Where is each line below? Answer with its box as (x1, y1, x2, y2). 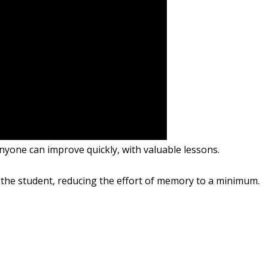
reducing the (57, 174, 114, 187)
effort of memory (117, 174, 194, 187)
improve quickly (47, 143, 117, 156)
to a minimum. (196, 174, 260, 187)
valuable (144, 143, 181, 156)
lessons (184, 143, 218, 156)
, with (117, 143, 144, 156)
